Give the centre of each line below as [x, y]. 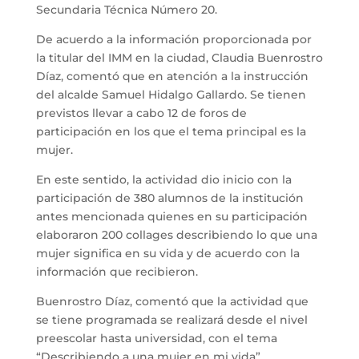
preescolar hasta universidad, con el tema [156, 338]
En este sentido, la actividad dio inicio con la [163, 179]
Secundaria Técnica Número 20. [126, 9]
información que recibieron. [117, 271]
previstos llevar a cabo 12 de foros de [141, 113]
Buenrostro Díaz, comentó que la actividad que [172, 301]
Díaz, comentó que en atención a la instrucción [172, 76]
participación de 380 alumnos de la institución [169, 198]
